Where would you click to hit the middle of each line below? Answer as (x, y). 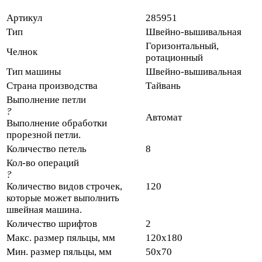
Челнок (22, 51)
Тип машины (34, 71)
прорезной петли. (44, 135)
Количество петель (46, 149)
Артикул (24, 18)
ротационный (174, 57)
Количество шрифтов (52, 223)
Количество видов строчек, (64, 186)
